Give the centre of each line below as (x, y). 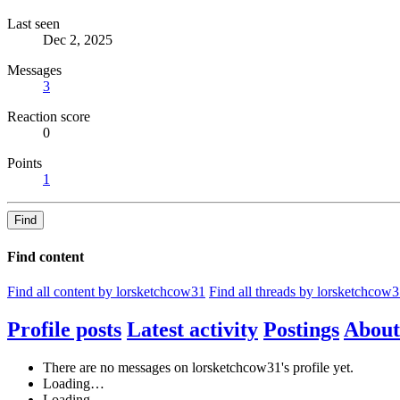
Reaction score (49, 117)
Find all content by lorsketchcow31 (106, 291)
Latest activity (192, 329)
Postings (301, 329)
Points (25, 163)
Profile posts (64, 329)
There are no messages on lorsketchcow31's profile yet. (198, 367)
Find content (46, 256)
